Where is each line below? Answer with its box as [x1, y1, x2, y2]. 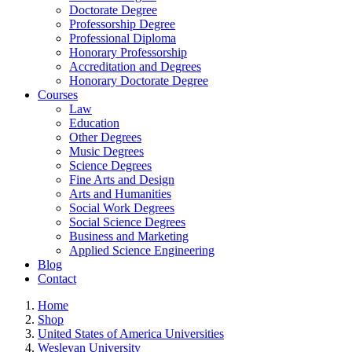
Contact [38, 271, 76, 285]
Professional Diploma [69, 31, 176, 45]
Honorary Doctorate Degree [69, 73, 208, 87]
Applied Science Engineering [69, 243, 214, 257]
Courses [38, 87, 78, 101]
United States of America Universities [38, 326, 224, 340]
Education [69, 115, 119, 130]
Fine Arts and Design [69, 172, 174, 186]
